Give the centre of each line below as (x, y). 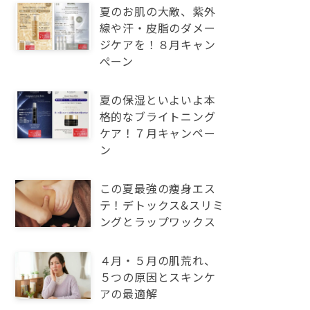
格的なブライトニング (157, 116)
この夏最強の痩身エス (157, 188)
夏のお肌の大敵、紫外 (157, 11)
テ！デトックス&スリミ (162, 205)
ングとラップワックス (157, 221)
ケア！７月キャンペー (157, 133)
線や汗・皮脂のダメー (157, 28)
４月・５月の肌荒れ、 (157, 260)
